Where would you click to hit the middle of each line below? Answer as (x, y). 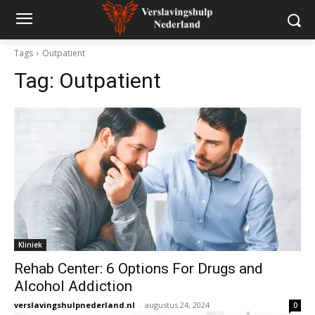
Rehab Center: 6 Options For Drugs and (139, 269)
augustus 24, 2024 (177, 305)
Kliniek (30, 245)
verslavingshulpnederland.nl (75, 305)
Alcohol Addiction (73, 286)
